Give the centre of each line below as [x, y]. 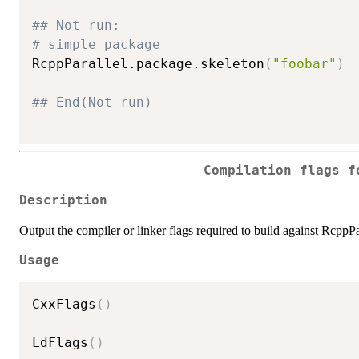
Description [63, 200]
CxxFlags [64, 304]
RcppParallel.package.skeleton [148, 64]
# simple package [96, 45]
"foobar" [305, 64]
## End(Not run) [92, 103]
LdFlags [60, 342]
